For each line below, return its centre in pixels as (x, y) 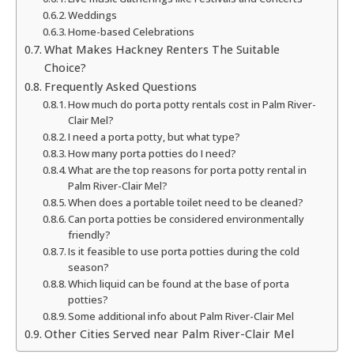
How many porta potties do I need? (153, 154)
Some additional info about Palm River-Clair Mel (181, 316)
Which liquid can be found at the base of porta (179, 284)
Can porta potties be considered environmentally (186, 219)
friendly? (90, 235)
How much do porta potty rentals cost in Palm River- (192, 105)
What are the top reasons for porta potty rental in (188, 170)
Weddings (93, 15)
